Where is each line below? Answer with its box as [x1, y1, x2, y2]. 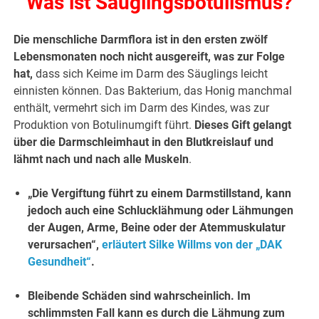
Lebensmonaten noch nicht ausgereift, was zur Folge [14, 50, 286, 64]
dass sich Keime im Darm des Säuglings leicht [33, 67, 268, 81]
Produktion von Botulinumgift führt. [14, 118, 195, 132]
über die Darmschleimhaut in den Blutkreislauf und [14, 135, 274, 150]
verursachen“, [28, 238, 103, 252]
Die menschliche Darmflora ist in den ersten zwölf [14, 33, 268, 47]
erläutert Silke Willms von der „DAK [102, 238, 283, 252]
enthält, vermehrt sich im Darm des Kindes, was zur [14, 101, 270, 115]
